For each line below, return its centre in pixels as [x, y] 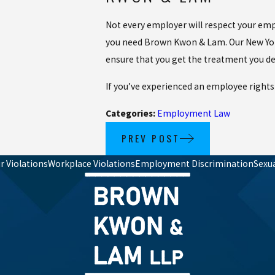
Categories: [131, 113]
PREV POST [150, 138]
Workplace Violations [91, 164]
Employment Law [193, 113]
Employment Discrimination [194, 164]
